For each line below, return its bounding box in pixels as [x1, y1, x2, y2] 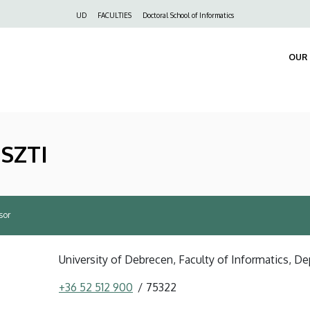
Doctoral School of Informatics [143, 11, 234, 19]
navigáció [34, 26, 96, 44]
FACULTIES [98, 11, 131, 19]
